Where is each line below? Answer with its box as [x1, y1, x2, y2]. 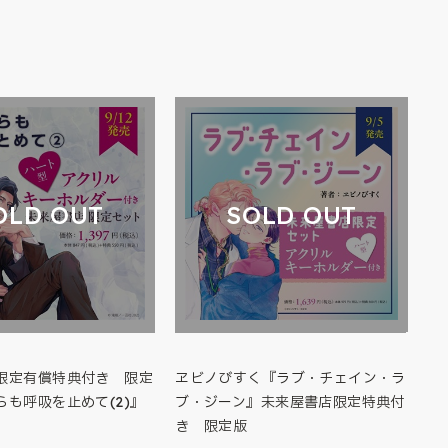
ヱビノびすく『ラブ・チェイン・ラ [175, 368, 406, 387]
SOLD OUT [226, 199, 357, 230]
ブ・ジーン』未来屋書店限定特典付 [175, 392, 405, 411]
